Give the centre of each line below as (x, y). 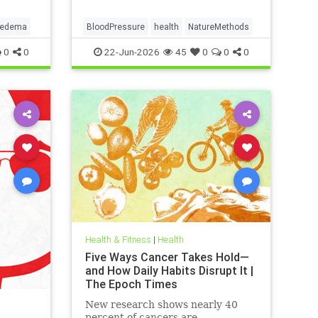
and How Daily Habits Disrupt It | (169, 271)
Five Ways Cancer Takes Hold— (167, 257)
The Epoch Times (131, 284)
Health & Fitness (118, 240)
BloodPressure (116, 26)
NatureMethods (219, 26)
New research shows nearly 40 (161, 305)
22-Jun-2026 (131, 51)
